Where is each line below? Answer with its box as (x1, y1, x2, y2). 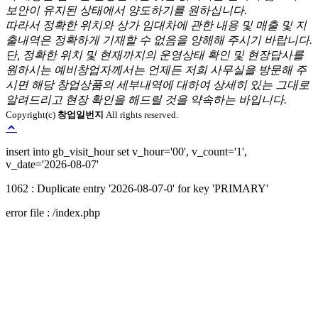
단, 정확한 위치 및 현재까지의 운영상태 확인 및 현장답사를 (6, 49, 304, 62)
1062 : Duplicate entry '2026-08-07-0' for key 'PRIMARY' (6, 182, 268, 195)
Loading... (5, 133, 51, 146)
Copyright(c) (6, 109, 57, 121)
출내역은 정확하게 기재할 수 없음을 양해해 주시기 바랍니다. (6, 34, 312, 47)
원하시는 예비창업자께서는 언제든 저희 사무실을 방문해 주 (6, 64, 307, 77)
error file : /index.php (6, 207, 100, 219)
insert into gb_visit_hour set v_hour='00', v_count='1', (6, 146, 247, 158)
